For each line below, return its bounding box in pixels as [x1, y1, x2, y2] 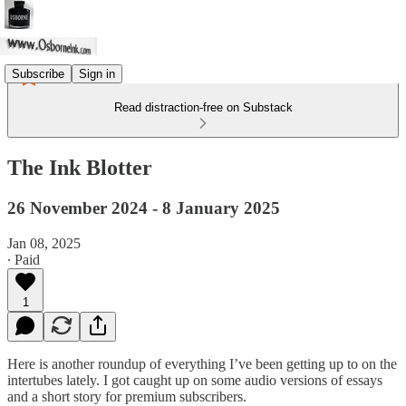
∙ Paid [7, 251, 40, 267]
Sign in [79, 66, 115, 81]
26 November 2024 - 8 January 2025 [7, 198, 280, 217]
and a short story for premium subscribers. [7, 388, 246, 404]
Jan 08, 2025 [7, 235, 81, 251]
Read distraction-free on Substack [113, 101, 293, 114]
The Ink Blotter [7, 155, 152, 179]
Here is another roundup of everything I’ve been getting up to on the [7, 355, 397, 372]
